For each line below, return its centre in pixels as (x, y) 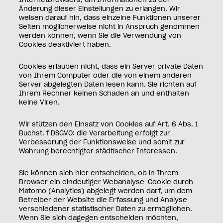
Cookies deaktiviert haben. (65, 45)
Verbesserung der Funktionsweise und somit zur (102, 143)
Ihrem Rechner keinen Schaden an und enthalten (104, 94)
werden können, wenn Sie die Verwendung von (100, 36)
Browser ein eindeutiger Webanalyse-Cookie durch (106, 183)
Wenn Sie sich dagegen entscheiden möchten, (99, 219)
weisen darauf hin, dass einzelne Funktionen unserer (110, 18)
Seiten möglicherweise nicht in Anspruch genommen (110, 27)
